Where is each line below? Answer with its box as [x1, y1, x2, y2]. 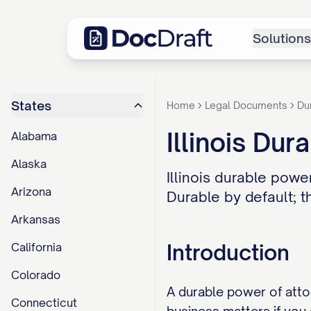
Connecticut [11, 296, 77, 310]
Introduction [167, 239, 289, 265]
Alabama [11, 129, 57, 143]
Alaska [11, 157, 47, 171]
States [11, 98, 51, 113]
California [11, 240, 62, 254]
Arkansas [11, 212, 60, 226]
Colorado [11, 268, 60, 282]
